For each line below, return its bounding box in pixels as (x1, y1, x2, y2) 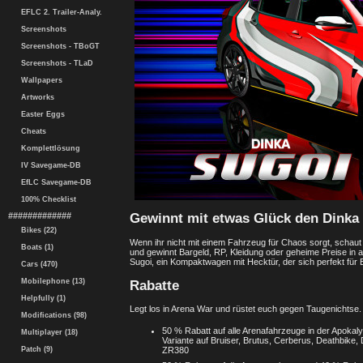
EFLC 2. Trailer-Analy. (16, 8, 102, 16)
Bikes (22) (16, 226, 57, 234)
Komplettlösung (16, 144, 80, 152)
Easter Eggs (16, 110, 65, 118)
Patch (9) (16, 345, 53, 353)
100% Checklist (16, 195, 76, 203)
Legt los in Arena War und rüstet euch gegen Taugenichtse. (130, 304, 361, 314)
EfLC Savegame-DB (16, 178, 92, 186)
